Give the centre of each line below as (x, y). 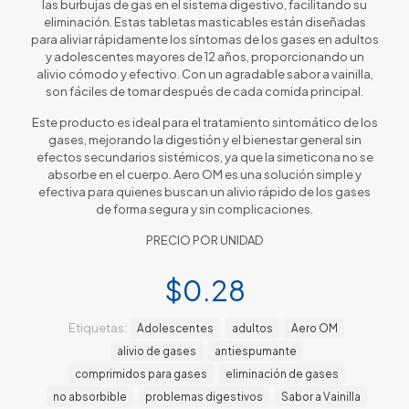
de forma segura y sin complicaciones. (204, 209)
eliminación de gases (282, 373)
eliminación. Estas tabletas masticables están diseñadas (204, 21)
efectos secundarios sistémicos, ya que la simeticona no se (204, 157)
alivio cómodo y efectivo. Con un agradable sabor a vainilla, (204, 73)
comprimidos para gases (141, 373)
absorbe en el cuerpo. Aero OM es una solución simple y (204, 174)
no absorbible (90, 396)
